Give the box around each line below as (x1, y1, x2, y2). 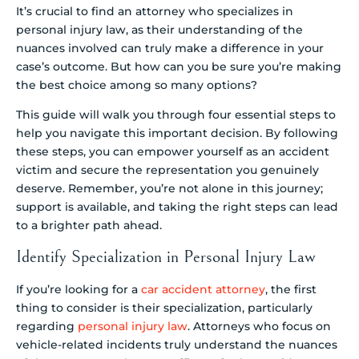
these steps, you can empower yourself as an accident (16, 144, 329, 159)
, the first (265, 281, 317, 296)
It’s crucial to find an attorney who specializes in (16, 3, 293, 18)
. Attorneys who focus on (188, 318, 331, 333)
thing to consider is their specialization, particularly (16, 300, 313, 315)
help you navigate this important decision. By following (16, 126, 338, 141)
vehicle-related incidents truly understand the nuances (16, 337, 337, 352)
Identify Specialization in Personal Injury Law (16, 246, 316, 267)
